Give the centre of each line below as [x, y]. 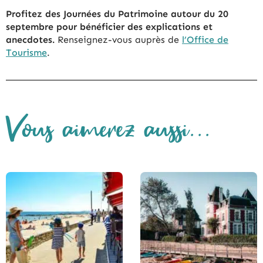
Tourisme [26, 52]
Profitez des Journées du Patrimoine [87, 14]
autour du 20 [200, 14]
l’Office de [205, 39]
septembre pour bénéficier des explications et [109, 26]
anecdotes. [30, 39]
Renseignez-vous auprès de [118, 39]
